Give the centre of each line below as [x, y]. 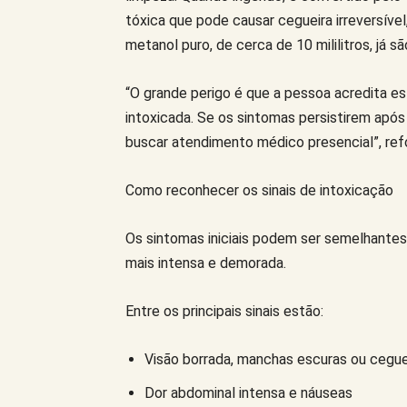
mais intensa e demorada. [206, 263]
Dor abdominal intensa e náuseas [248, 392]
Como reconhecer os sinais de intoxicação [259, 190]
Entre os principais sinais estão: [224, 311]
